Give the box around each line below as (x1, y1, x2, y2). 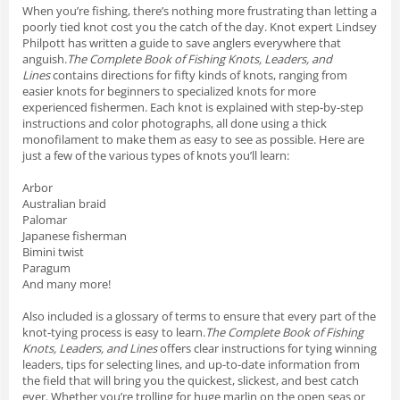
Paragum (22, 259, 71, 276)
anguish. (22, 50, 67, 67)
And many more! (22, 275, 111, 292)
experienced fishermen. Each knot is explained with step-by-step (22, 98, 363, 115)
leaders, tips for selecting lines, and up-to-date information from (22, 355, 360, 372)
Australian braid (22, 195, 106, 212)
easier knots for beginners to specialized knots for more (22, 82, 316, 99)
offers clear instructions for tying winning (157, 339, 377, 356)
